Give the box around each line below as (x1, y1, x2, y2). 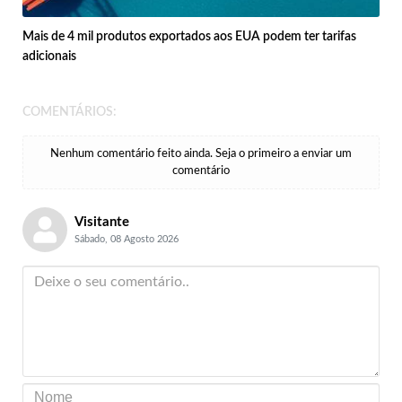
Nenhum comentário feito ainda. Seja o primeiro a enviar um (50, 147, 352, 160)
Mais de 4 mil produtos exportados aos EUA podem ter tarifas (22, 30, 356, 43)
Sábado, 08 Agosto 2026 (74, 233, 179, 244)
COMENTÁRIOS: (22, 105, 117, 118)
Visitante (74, 214, 129, 229)
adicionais (22, 49, 76, 63)
